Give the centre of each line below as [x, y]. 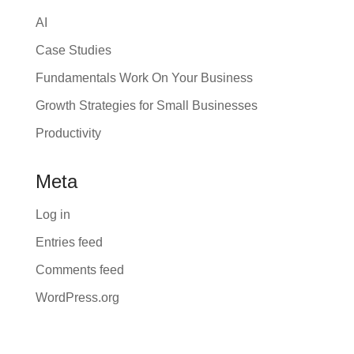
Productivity [68, 133]
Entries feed [69, 242]
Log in [53, 214]
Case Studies [73, 50]
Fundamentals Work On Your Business [144, 77]
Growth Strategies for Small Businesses [146, 105]
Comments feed [79, 269]
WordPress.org [77, 297]
